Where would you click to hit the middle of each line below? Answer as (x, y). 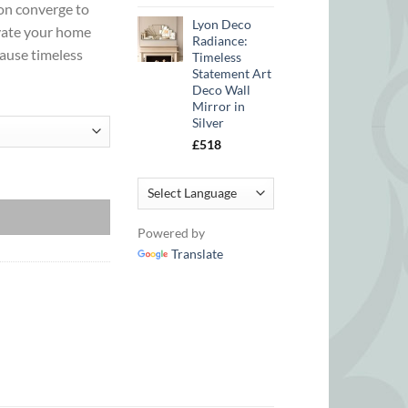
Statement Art (232, 74)
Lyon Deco (222, 25)
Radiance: (220, 41)
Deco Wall (221, 90)
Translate (197, 253)
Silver (208, 123)
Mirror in (219, 107)
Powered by (171, 232)
